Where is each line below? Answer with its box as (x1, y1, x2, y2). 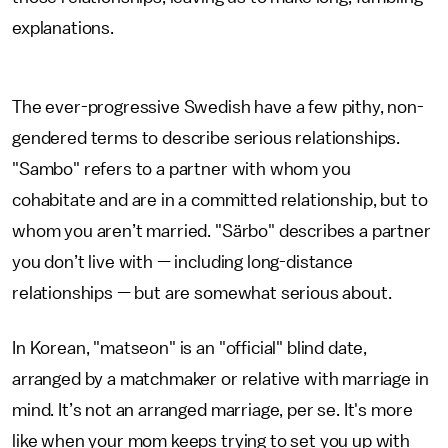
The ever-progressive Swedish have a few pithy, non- (12, 98, 424, 116)
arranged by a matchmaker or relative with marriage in (12, 370, 429, 388)
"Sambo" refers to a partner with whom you (12, 160, 351, 178)
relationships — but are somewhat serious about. (12, 284, 396, 302)
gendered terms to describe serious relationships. (12, 129, 401, 147)
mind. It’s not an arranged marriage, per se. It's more (12, 401, 413, 419)
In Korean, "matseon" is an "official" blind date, (12, 339, 368, 357)
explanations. (12, 19, 114, 37)
